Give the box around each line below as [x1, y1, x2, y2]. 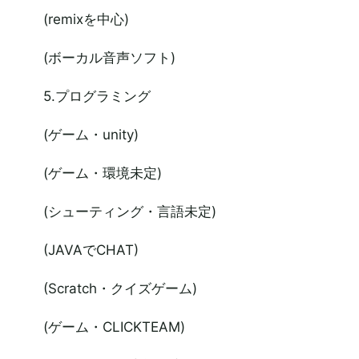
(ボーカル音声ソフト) [42, 50, 175, 66]
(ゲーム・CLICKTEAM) [42, 319, 185, 335]
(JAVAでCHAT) [42, 242, 139, 258]
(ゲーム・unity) [42, 127, 139, 143]
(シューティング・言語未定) [42, 204, 216, 220]
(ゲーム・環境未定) [42, 165, 162, 181]
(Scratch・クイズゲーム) [42, 280, 197, 296]
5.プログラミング [42, 88, 151, 104]
